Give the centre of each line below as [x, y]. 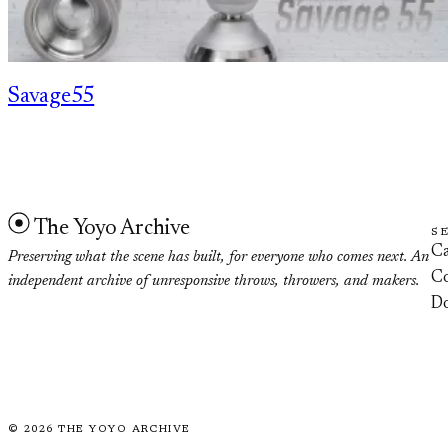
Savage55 [51, 96]
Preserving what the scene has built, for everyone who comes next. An [218, 257]
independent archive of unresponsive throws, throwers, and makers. [213, 281]
